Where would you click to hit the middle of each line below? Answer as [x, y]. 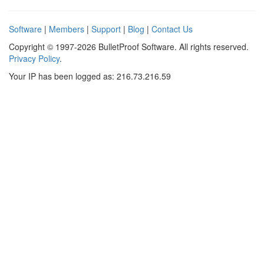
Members [67, 29]
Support [106, 29]
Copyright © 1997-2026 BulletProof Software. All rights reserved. [129, 47]
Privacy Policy [34, 58]
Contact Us [172, 29]
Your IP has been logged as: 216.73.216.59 [90, 76]
